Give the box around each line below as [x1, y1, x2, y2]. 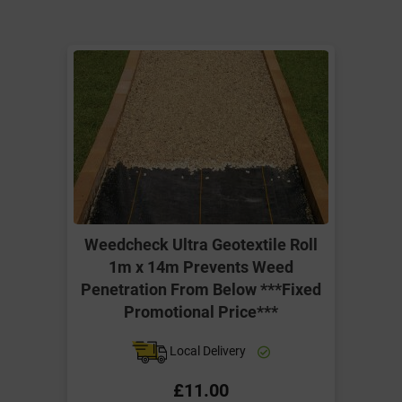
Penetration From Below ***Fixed [81, 278, 321, 301]
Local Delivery [167, 342, 249, 360]
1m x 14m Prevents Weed [109, 256, 293, 278]
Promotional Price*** [124, 301, 278, 323]
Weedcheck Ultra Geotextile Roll [84, 233, 318, 256]
